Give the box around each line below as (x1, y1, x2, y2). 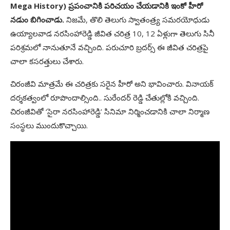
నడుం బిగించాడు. (10, 14, 66, 25)
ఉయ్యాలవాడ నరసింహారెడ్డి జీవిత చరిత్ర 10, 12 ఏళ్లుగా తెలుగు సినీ (10, 28, 215, 39)
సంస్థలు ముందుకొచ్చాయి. (10, 120, 88, 130)
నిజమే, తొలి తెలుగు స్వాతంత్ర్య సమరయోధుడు (66, 14, 209, 25)
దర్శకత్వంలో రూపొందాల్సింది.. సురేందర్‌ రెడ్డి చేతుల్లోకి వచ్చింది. (10, 92, 199, 103)
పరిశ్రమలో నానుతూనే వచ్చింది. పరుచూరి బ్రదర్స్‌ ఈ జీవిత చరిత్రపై (10, 42, 208, 52)
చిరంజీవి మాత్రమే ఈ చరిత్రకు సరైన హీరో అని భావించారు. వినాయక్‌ (10, 79, 214, 89)
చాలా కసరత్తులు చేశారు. (10, 56, 84, 66)
